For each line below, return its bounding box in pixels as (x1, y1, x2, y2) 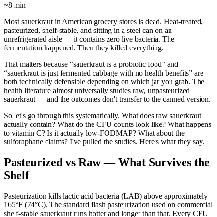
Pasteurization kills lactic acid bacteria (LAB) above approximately (4, 191, 208, 200)
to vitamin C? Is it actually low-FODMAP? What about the (4, 128, 185, 137)
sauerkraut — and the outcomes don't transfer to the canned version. (4, 94, 211, 103)
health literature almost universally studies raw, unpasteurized (4, 86, 190, 94)
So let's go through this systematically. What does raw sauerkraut (4, 111, 201, 120)
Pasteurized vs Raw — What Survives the (4, 155, 210, 169)
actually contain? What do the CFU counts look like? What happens (4, 120, 211, 128)
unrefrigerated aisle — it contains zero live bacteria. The (4, 34, 174, 43)
